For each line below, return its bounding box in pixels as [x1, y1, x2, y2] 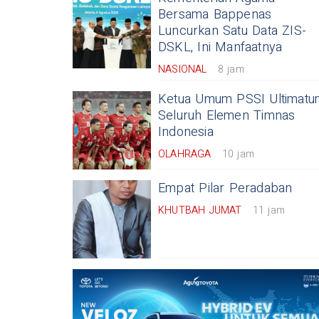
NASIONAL [158, 62, 207, 77]
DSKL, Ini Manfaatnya [158, 38, 283, 57]
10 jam [221, 147, 254, 162]
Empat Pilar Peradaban [158, 179, 293, 198]
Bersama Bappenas [158, 5, 272, 24]
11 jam [252, 203, 286, 218]
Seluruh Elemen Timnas [158, 106, 296, 125]
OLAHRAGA [158, 147, 211, 162]
